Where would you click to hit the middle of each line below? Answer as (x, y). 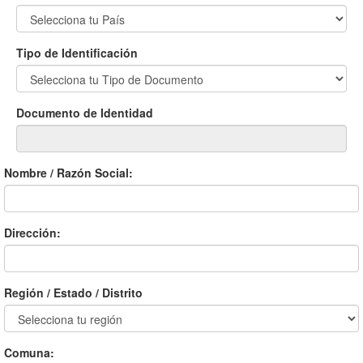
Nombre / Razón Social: (68, 172)
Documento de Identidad (85, 112)
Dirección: (32, 232)
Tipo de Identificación (77, 52)
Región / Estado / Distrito (73, 292)
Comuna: (29, 352)
